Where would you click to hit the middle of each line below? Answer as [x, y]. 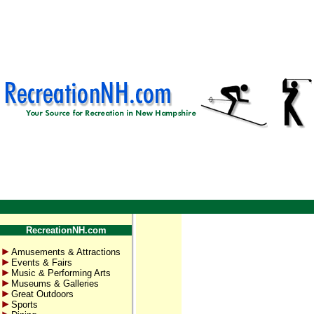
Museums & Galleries [55, 284]
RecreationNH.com [66, 230]
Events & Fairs [42, 262]
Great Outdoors [42, 294]
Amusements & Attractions [66, 252]
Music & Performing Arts [61, 273]
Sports [25, 305]
